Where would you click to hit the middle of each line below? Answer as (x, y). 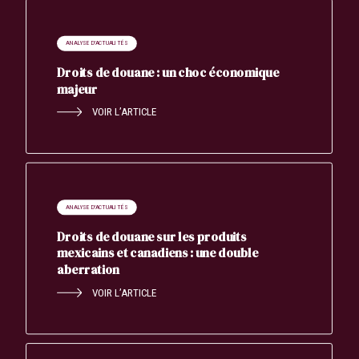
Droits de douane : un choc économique (168, 72)
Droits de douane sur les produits (152, 236)
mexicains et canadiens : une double (158, 253)
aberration (89, 270)
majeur (77, 89)
